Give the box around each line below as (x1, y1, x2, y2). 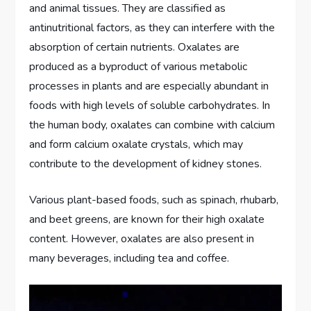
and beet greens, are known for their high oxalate (29, 212, 265, 228)
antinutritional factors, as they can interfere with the (29, 20, 276, 36)
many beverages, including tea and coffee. (29, 251, 230, 267)
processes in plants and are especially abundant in (29, 78, 269, 94)
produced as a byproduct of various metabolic (29, 59, 248, 75)
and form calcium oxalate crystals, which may (29, 137, 244, 153)
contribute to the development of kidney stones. (29, 156, 262, 172)
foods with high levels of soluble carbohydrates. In (29, 98, 271, 114)
